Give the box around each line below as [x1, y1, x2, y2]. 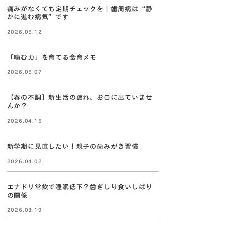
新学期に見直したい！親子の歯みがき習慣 [7, 143, 139, 150]
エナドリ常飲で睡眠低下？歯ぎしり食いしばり [7, 183, 153, 190]
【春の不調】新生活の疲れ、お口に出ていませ [7, 94, 153, 101]
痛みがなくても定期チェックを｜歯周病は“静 [7, 5, 153, 12]
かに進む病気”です [7, 13, 69, 20]
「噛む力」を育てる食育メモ [7, 54, 97, 61]
